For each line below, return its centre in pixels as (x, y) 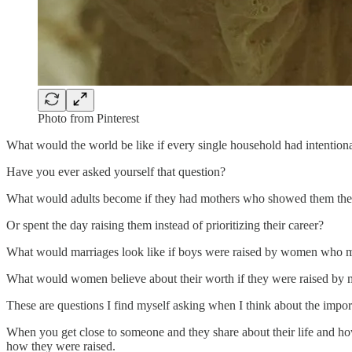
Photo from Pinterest (88, 118)
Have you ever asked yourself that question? (116, 171)
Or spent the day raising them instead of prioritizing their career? (165, 225)
